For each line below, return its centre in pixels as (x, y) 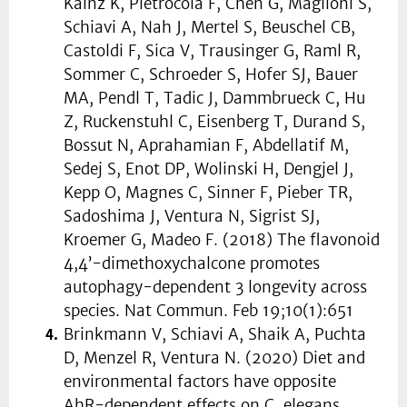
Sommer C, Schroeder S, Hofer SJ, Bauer (211, 75)
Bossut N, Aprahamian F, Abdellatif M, (206, 146)
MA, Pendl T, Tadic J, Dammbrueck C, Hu (214, 99)
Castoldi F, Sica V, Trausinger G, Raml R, (212, 51)
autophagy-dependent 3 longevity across (215, 288)
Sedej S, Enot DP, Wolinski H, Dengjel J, (208, 169)
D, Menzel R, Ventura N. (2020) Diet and (214, 358)
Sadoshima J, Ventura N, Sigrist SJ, (192, 217)
